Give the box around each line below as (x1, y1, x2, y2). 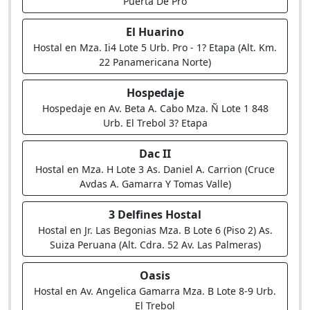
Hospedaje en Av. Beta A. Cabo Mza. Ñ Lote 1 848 (42, 102, 268, 115)
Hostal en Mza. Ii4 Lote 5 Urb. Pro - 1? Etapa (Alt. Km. (33, 41, 277, 54)
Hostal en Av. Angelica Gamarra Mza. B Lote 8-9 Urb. (34, 284, 276, 298)
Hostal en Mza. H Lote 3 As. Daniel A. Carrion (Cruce (35, 163, 275, 176)
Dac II (139, 146, 171, 161)
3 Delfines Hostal (109, 207, 201, 222)
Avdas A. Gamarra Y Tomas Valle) (79, 177, 231, 190)
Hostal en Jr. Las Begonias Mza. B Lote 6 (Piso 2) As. (37, 224, 273, 237)
